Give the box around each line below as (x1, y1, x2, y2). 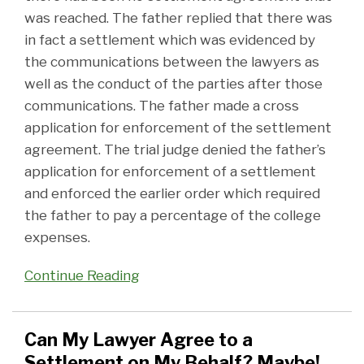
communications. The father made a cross (24, 97, 299, 115)
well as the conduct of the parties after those (24, 76, 323, 93)
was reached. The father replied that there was (24, 10, 332, 27)
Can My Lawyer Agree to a (24, 329, 253, 351)
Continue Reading (24, 267, 140, 284)
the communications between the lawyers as (24, 54, 319, 71)
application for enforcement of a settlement (24, 163, 316, 180)
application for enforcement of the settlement (24, 119, 331, 136)
